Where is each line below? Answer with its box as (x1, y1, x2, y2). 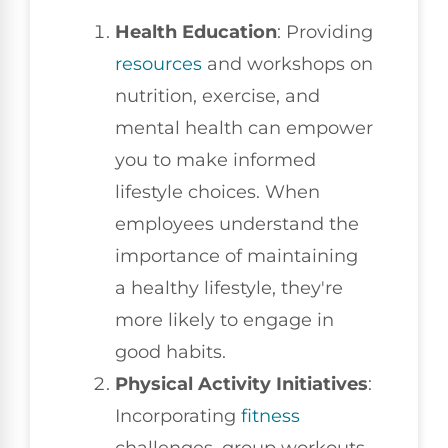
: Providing (277, 20, 373, 43)
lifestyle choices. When (115, 180, 320, 203)
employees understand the (115, 212, 359, 235)
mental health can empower (115, 116, 373, 139)
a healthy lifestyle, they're (115, 276, 343, 299)
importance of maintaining (115, 244, 358, 267)
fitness (241, 404, 300, 427)
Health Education (115, 20, 277, 43)
